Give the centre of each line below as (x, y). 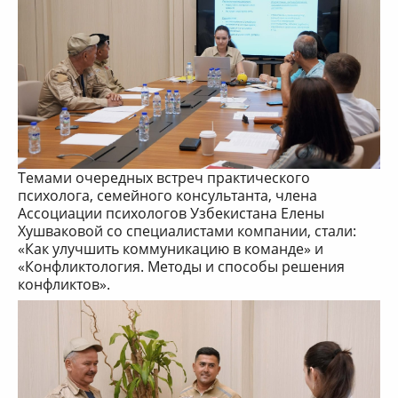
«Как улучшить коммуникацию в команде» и (171, 248)
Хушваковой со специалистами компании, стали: (187, 231)
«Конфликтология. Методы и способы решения (181, 266)
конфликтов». (64, 284)
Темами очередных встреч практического (164, 177)
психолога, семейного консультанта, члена (167, 195)
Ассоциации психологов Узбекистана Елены (171, 213)
